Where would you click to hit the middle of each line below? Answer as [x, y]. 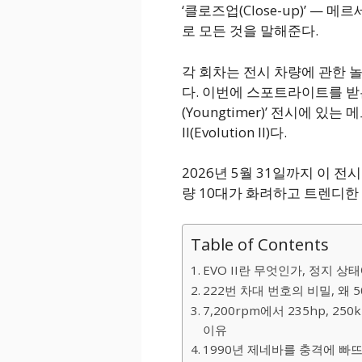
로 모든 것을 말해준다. [250, 31]
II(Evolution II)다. [234, 132]
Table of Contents [259, 244]
